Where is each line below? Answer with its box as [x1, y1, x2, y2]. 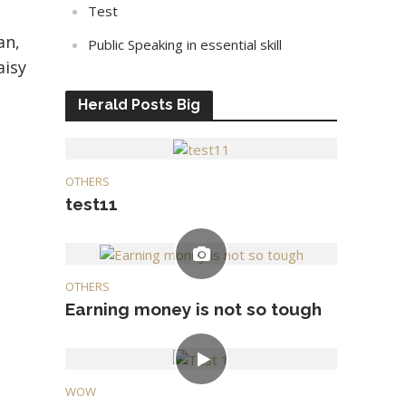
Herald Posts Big [78, 96, 201, 113]
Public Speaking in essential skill [88, 35, 283, 53]
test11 [65, 193, 119, 214]
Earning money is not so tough [65, 298, 323, 319]
